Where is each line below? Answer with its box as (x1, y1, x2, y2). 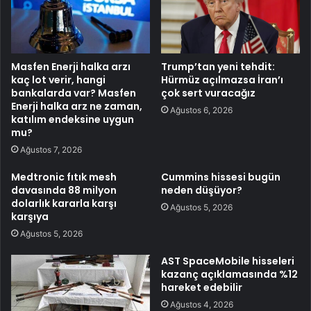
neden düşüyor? (161, 183, 242, 198)
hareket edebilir (161, 280, 242, 295)
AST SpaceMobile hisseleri (161, 254, 294, 269)
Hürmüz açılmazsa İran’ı (161, 73, 283, 87)
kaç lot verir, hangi (11, 73, 106, 87)
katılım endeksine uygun (11, 112, 134, 127)
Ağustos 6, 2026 (170, 105, 233, 116)
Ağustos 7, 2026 (20, 144, 82, 155)
